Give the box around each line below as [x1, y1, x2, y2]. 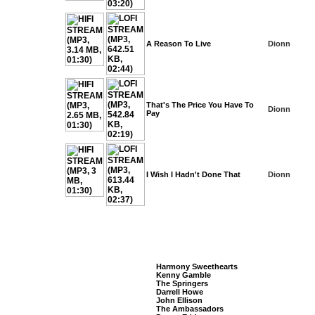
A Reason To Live [146, 39, 211, 48]
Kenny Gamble [155, 271, 211, 279]
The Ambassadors [155, 304, 224, 313]
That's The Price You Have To [146, 101, 254, 109]
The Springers [155, 279, 208, 288]
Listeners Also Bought [179, 240, 262, 248]
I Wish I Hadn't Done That [146, 170, 240, 179]
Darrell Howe [155, 288, 203, 296]
